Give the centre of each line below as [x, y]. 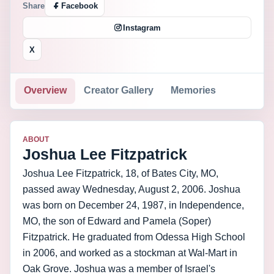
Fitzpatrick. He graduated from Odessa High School [134, 237]
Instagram [142, 28]
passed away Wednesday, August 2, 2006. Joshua [131, 189]
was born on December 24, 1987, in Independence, [133, 205]
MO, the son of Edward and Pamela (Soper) [117, 221]
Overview [45, 90]
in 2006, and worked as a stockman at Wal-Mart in [130, 253]
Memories [193, 90]
